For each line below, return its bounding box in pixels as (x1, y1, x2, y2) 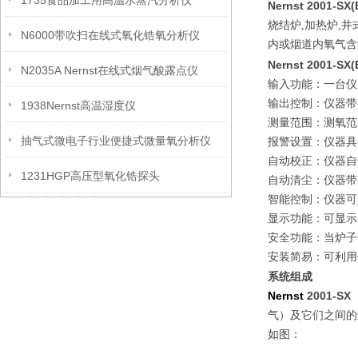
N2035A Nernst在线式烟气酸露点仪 (21, 64, 198, 77)
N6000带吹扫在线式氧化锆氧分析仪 (21, 29, 200, 42)
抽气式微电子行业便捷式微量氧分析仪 (21, 134, 211, 147)
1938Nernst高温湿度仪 (21, 99, 136, 112)
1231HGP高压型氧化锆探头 (21, 169, 160, 182)
